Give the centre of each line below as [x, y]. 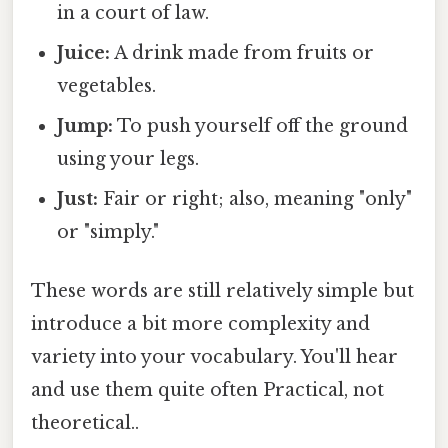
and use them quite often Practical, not [207, 389]
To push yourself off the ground [261, 125]
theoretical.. [85, 422]
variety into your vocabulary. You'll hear [214, 356]
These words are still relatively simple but [222, 290]
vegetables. [107, 85]
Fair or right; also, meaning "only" [255, 198]
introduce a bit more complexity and [200, 323]
